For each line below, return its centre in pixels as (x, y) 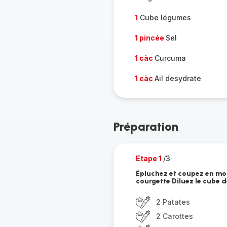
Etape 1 (149, 158)
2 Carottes (174, 216)
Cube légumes (164, 17)
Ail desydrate (178, 78)
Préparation (146, 126)
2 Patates (173, 202)
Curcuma (170, 58)
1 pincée (150, 38)
